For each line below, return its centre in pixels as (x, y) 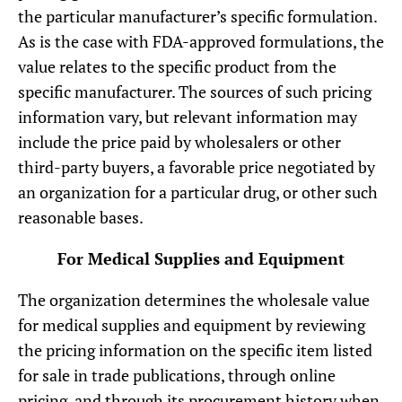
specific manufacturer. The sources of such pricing (195, 91)
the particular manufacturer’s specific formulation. (197, 16)
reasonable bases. (81, 217)
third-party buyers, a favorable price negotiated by (197, 166)
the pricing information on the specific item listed (195, 350)
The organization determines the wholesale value (194, 300)
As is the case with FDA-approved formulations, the (201, 41)
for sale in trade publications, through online (177, 376)
